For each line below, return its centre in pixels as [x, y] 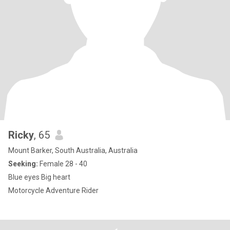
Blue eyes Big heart [39, 177]
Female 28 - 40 [63, 164]
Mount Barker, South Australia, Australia [73, 150]
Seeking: [23, 164]
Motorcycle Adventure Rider [53, 190]
